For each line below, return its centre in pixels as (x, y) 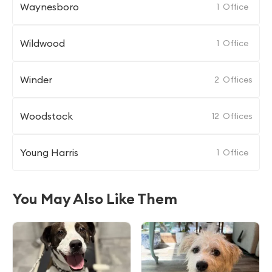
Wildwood (42, 43)
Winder (36, 80)
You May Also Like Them (95, 199)
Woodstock (46, 116)
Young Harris (49, 152)
